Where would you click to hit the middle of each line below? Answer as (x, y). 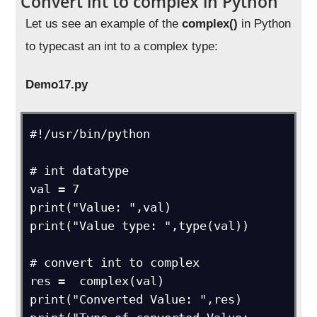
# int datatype (80, 170)
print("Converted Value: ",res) (136, 299)
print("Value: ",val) (101, 207)
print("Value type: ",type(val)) (140, 225)
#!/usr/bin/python (90, 133)
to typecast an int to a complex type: (122, 46)
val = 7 (55, 189)
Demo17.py (57, 84)
